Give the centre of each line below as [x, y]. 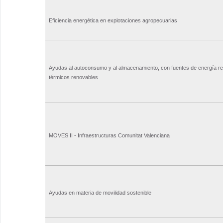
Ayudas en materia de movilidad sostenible [100, 193]
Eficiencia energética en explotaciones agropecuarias [113, 21]
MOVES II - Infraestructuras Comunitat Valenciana [109, 136]
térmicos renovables [73, 77]
